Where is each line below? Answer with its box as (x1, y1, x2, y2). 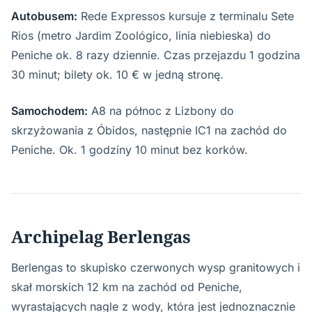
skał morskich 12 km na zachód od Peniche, (11, 279, 242, 294)
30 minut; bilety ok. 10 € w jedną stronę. (11, 67, 224, 81)
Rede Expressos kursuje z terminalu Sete (77, 8, 294, 23)
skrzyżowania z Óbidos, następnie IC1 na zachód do (11, 123, 287, 137)
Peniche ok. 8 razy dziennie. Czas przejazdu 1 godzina (11, 47, 300, 62)
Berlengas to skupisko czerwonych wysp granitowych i (11, 260, 300, 274)
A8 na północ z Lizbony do (88, 103, 234, 118)
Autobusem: (11, 8, 77, 23)
